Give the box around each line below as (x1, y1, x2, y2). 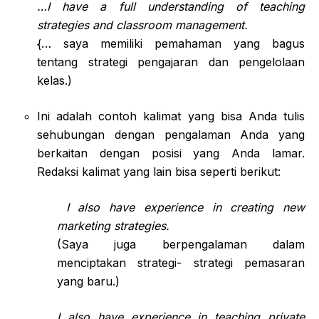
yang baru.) (57, 273, 120, 288)
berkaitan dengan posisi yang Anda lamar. (37, 145, 305, 160)
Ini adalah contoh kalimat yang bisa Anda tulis (37, 108, 305, 123)
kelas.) (37, 73, 72, 88)
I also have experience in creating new (66, 199, 305, 214)
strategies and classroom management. (37, 17, 248, 32)
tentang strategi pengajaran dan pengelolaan (37, 54, 305, 69)
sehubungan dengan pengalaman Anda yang (37, 127, 305, 142)
